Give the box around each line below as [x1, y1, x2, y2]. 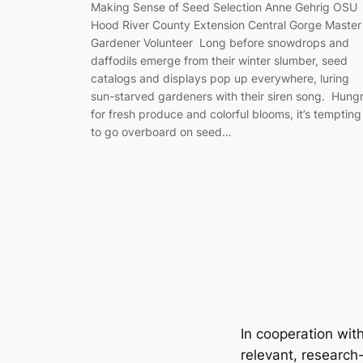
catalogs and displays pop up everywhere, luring [91, 71, 349, 86]
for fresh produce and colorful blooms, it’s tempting [91, 107, 361, 122]
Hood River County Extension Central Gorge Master [91, 18, 361, 32]
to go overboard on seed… [91, 125, 232, 139]
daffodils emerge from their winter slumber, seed [91, 53, 348, 68]
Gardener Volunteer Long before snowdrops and [91, 36, 349, 50]
